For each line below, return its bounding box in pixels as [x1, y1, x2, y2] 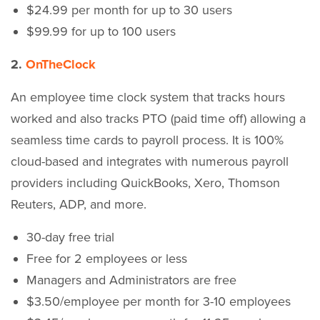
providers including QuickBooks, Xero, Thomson [11, 174, 280, 191]
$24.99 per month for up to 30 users [26, 1, 232, 18]
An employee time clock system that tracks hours [11, 89, 285, 105]
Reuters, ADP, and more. [11, 196, 146, 212]
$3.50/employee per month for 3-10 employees [26, 293, 291, 309]
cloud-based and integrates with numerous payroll [11, 153, 289, 169]
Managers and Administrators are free [26, 271, 236, 288]
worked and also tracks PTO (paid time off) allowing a [11, 110, 306, 126]
